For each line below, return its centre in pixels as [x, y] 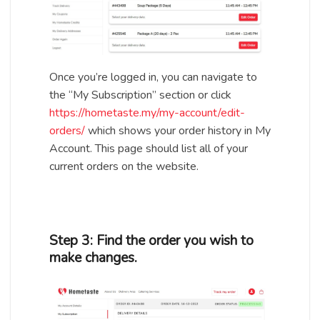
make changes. [93, 258]
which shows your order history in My [178, 131]
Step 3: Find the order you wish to [151, 241]
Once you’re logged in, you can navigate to [153, 77]
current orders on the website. [124, 167]
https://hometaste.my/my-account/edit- [147, 113]
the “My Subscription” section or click [140, 95]
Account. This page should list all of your [149, 149]
